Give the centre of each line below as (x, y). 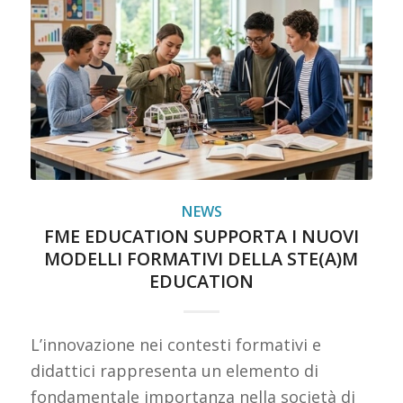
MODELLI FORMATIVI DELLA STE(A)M (201, 259)
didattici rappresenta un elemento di (174, 371)
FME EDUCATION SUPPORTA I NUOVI (201, 237)
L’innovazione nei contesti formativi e (175, 345)
